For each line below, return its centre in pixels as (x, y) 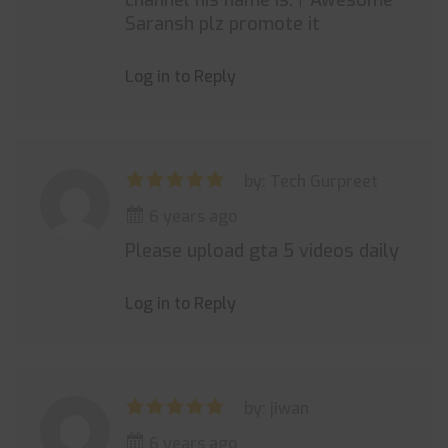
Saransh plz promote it (222, 24)
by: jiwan (276, 408)
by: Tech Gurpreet (311, 181)
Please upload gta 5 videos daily (262, 251)
